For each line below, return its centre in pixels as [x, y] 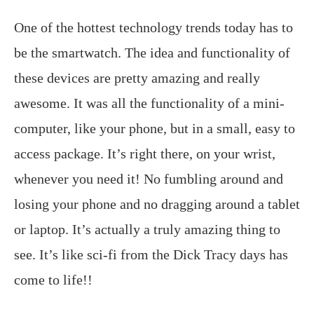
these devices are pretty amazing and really [137, 78]
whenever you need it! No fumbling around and [149, 179]
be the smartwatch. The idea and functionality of [152, 53]
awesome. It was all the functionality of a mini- [149, 103]
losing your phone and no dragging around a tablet [157, 204]
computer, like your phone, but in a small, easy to [155, 128]
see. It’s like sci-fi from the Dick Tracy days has [151, 254]
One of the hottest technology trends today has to [153, 27]
